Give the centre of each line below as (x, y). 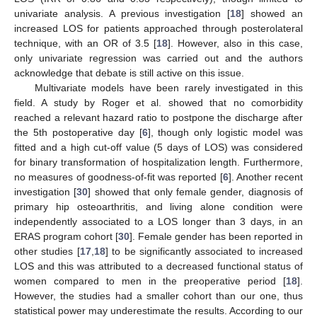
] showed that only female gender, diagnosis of (195, 191)
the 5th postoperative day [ (78, 132)
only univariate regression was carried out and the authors (158, 58)
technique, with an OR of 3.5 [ (86, 43)
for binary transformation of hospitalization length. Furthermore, (158, 162)
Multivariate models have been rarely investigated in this (168, 87)
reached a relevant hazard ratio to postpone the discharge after (158, 117)
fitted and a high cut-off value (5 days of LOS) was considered (158, 147)
